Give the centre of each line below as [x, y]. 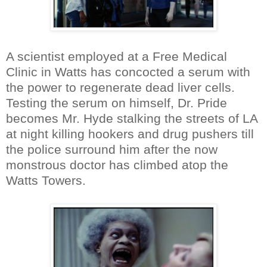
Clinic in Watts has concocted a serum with [128, 72]
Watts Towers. [46, 180]
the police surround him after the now [112, 149]
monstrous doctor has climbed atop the [117, 164]
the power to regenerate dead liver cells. [120, 87]
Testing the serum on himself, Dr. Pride [117, 103]
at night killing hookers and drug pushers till [130, 133]
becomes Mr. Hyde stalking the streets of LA [132, 118]
